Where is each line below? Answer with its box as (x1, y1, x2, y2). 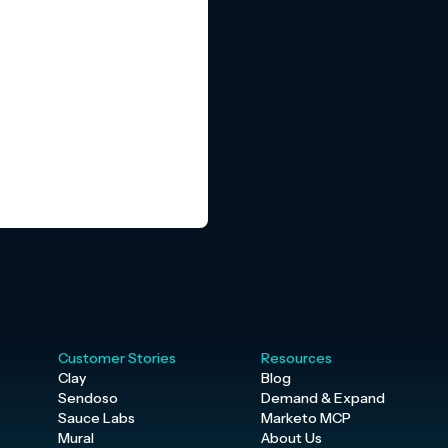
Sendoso (58, 389, 118, 407)
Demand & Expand (261, 389, 385, 407)
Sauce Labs (58, 409, 135, 427)
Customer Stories (58, 349, 176, 367)
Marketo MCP (261, 409, 351, 427)
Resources (261, 349, 332, 367)
